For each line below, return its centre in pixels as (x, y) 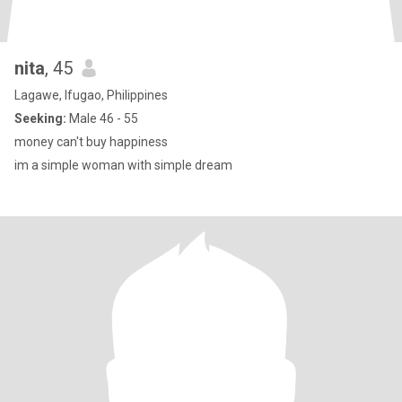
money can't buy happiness (91, 142)
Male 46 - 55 (102, 118)
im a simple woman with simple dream (123, 165)
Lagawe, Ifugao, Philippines (91, 95)
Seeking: (40, 118)
